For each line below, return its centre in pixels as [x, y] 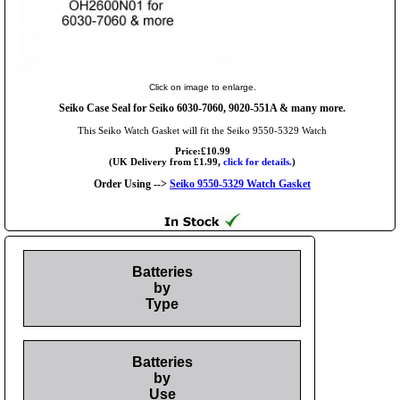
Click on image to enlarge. [202, 87]
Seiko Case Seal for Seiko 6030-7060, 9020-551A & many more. [202, 108]
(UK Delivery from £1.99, [166, 161]
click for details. [258, 161]
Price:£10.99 [202, 150]
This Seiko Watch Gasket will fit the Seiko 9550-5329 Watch [202, 130]
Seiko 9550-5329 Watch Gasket [240, 183]
